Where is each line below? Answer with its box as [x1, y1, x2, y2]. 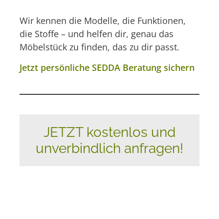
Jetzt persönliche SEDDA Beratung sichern [20, 61, 195, 73]
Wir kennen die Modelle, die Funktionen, [20, 15, 186, 27]
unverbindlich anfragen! [36, 140, 183, 156]
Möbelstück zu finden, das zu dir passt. [20, 41, 179, 53]
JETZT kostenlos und [44, 124, 175, 140]
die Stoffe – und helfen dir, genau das [20, 28, 174, 40]
